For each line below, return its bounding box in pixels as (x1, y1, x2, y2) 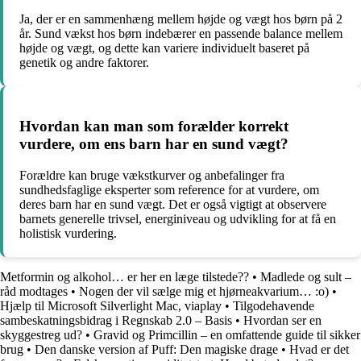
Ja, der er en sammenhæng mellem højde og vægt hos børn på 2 (19, 12, 342, 27)
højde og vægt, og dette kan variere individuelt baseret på (19, 41, 309, 56)
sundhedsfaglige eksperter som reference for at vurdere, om (19, 182, 319, 197)
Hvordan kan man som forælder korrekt (19, 117, 288, 135)
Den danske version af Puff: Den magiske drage (35, 342, 278, 356)
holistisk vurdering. (19, 226, 117, 240)
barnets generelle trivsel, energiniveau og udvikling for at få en (19, 211, 336, 226)
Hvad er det (289, 342, 349, 356)
